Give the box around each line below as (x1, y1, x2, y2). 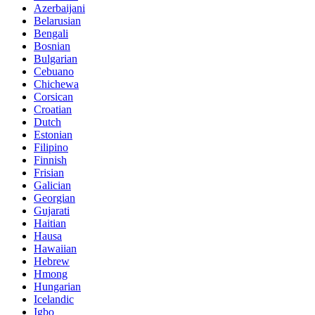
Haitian (34, 217, 66, 229)
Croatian (34, 103, 72, 115)
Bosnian (34, 39, 70, 52)
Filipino (34, 141, 68, 153)
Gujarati (34, 204, 70, 217)
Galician (34, 179, 71, 191)
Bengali (34, 27, 68, 39)
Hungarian (34, 280, 81, 292)
